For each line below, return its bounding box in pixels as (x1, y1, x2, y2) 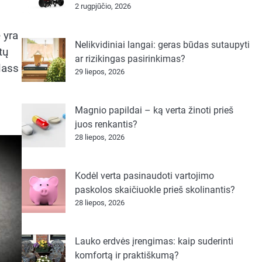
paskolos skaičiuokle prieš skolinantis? (74, 184, 235, 195)
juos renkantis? (74, 119, 137, 130)
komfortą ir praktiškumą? (74, 250, 179, 261)
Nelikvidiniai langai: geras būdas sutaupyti (74, 39, 250, 50)
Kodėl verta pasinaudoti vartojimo (74, 170, 214, 181)
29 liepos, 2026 (74, 67, 125, 76)
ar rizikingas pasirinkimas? (74, 53, 185, 64)
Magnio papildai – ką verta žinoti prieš (74, 105, 233, 116)
